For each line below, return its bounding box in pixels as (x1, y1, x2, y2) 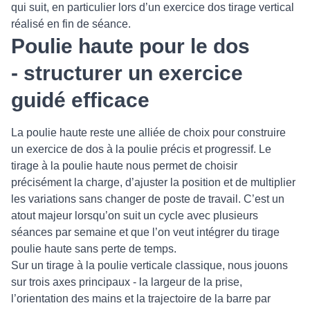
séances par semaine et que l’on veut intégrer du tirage (11, 226, 280, 238)
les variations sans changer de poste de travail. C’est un (11, 193, 284, 205)
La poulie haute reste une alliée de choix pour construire (11, 127, 286, 138)
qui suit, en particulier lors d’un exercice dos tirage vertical (11, 1, 294, 13)
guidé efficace (11, 89, 149, 111)
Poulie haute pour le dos (11, 35, 250, 57)
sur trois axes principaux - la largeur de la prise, (11, 276, 242, 288)
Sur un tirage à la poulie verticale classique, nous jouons (11, 259, 288, 271)
